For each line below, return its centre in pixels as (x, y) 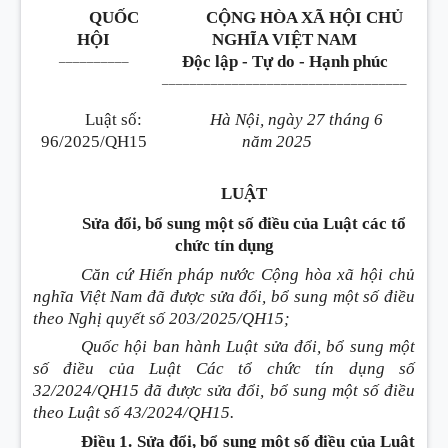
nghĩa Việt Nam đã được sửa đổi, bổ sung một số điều (224, 296)
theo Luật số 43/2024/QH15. (133, 413)
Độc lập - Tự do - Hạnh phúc (284, 61)
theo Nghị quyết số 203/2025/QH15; (161, 318)
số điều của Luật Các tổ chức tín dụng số (224, 369)
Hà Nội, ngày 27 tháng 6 (296, 119)
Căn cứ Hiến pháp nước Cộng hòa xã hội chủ (248, 274)
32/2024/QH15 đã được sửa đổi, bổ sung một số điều (224, 391)
